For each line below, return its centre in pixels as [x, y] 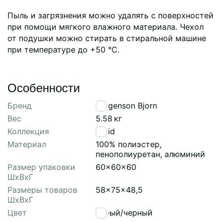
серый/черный [124, 212]
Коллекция [28, 131]
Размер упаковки [41, 167]
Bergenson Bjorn [126, 105]
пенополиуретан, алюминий [150, 154]
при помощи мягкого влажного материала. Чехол [106, 27]
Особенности [44, 87]
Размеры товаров [42, 190]
